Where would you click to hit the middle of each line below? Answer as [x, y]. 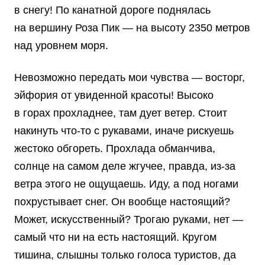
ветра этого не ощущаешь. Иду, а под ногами [126, 184]
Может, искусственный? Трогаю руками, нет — [129, 220]
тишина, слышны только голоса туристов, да [125, 255]
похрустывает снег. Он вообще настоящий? [122, 202]
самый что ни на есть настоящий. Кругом [115, 237]
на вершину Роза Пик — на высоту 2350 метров [132, 28]
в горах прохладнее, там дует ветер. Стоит [121, 113]
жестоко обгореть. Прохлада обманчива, [115, 149]
